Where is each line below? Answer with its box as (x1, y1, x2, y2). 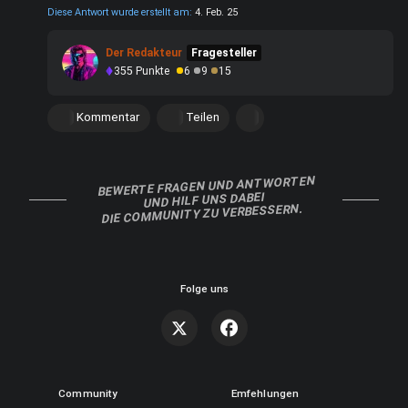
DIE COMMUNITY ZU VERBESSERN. (100, 201, 304, 226)
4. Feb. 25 (195, 6, 238, 19)
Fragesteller (191, 46, 257, 60)
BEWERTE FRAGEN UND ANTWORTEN (96, 173, 316, 199)
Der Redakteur (106, 46, 182, 60)
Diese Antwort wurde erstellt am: (47, 6, 192, 19)
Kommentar (76, 110, 140, 124)
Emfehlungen (230, 387, 300, 401)
